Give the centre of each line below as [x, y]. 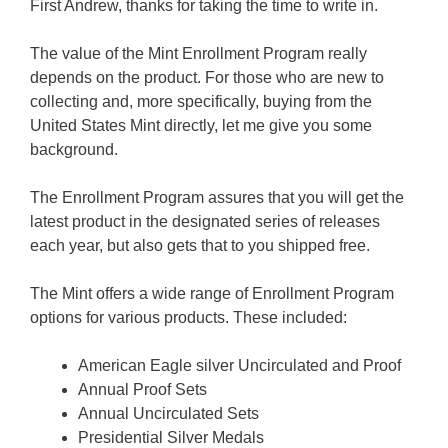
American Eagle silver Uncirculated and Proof [241, 365]
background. [74, 149]
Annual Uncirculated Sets [168, 413]
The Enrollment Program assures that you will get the [217, 197]
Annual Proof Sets [142, 389]
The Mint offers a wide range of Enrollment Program [212, 293]
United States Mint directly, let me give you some [201, 125]
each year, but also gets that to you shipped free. [200, 245]
